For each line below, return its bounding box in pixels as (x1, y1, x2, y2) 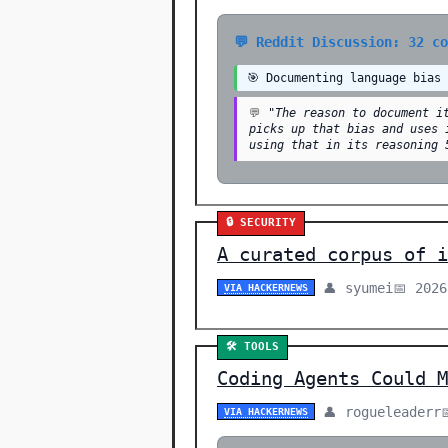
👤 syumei (323, 279, 393, 296)
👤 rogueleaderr (323, 403, 441, 420)
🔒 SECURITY (226, 216, 296, 229)
